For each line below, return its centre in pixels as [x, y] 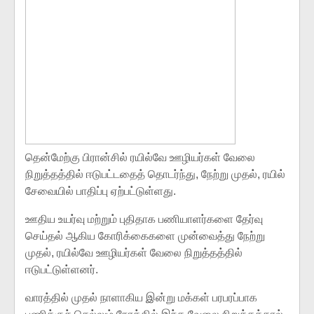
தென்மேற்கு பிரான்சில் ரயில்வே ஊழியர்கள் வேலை [140, 157]
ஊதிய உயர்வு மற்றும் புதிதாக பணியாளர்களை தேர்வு [144, 219]
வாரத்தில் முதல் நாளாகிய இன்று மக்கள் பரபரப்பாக [141, 298]
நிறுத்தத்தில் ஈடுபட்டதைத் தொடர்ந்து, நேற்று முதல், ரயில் [155, 174]
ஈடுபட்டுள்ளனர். [62, 269]
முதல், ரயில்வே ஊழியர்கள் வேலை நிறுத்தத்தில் [134, 253]
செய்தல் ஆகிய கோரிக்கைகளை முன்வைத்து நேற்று [145, 236]
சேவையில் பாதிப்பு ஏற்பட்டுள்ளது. [101, 191]
